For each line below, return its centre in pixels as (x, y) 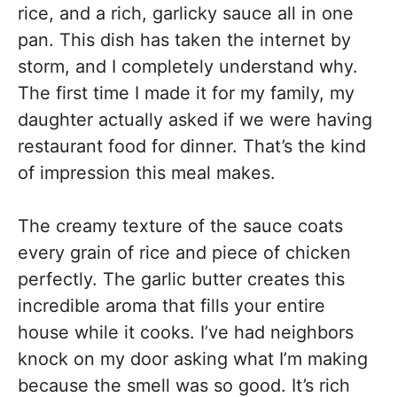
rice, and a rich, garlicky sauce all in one (186, 13)
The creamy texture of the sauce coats (180, 226)
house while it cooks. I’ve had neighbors (186, 332)
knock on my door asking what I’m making (193, 359)
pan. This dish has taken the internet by (184, 40)
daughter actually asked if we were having (195, 120)
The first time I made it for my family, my (186, 93)
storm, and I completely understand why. (188, 66)
